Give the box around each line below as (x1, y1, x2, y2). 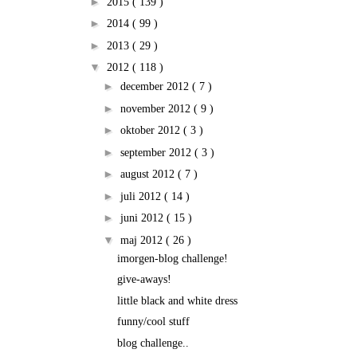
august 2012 (120, 168, 178, 181)
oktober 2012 (120, 124, 183, 137)
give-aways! (116, 273, 171, 286)
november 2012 (120, 102, 194, 115)
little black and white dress (116, 294, 237, 307)
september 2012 (120, 146, 194, 159)
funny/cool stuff (116, 316, 190, 328)
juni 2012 (120, 212, 167, 225)
